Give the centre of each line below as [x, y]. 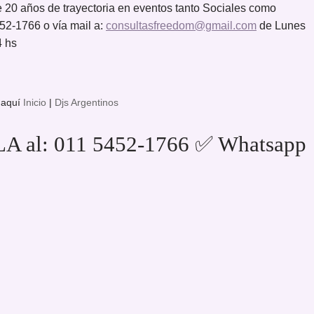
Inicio [34, 102]
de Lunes [281, 25]
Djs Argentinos [86, 102]
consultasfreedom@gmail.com [181, 25]
